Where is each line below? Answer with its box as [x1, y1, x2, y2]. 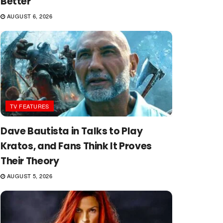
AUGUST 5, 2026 [5, 172, 53, 180]
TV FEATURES [10, 102, 49, 110]
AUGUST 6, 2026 [5, 11, 53, 20]
